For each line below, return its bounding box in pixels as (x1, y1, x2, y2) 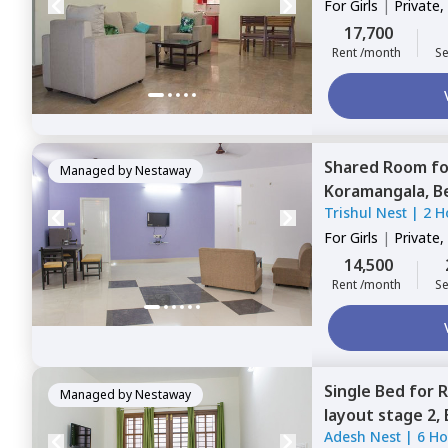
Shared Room (324, 156, 431, 178)
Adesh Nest (324, 427, 401, 446)
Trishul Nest (324, 203, 407, 222)
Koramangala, (324, 180, 433, 202)
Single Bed (324, 380, 409, 402)
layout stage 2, (324, 404, 444, 426)
